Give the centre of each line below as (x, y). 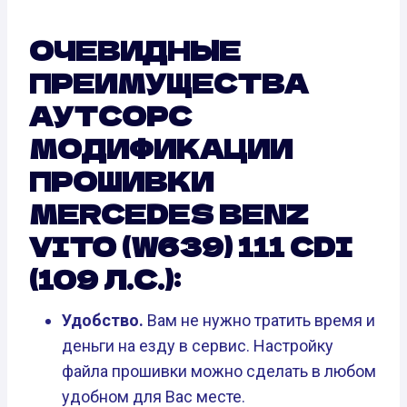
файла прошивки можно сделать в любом (219, 372)
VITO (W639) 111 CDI (191, 247)
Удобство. (103, 321)
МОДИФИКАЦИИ (161, 149)
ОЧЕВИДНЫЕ (135, 50)
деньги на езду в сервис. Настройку (198, 346)
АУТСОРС (110, 116)
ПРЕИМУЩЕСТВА (169, 83)
